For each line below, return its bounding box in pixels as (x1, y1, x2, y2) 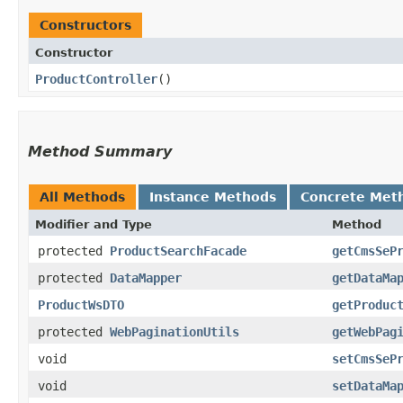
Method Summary (28, 142, 172, 160)
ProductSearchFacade (110, 243, 246, 258)
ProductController (35, 71, 157, 86)
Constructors (40, 17, 131, 32)
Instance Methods (149, 189, 276, 204)
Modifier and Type (35, 217, 152, 231)
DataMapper (110, 270, 182, 285)
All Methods (40, 189, 125, 204)
